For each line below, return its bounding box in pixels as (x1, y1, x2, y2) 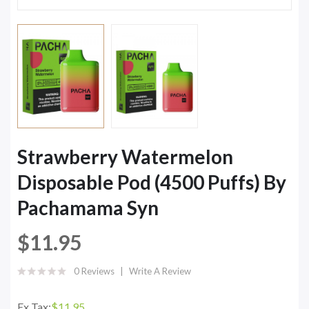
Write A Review (129, 265, 191, 277)
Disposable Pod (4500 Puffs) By (17, 170, 286, 194)
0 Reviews (74, 265, 114, 277)
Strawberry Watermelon (17, 144, 233, 168)
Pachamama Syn (17, 195, 159, 219)
